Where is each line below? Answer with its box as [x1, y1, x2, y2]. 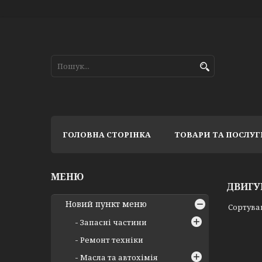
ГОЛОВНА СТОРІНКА [63, 129, 151, 140]
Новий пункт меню [65, 198, 147, 209]
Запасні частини [80, 217, 147, 227]
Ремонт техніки [80, 235, 143, 245]
